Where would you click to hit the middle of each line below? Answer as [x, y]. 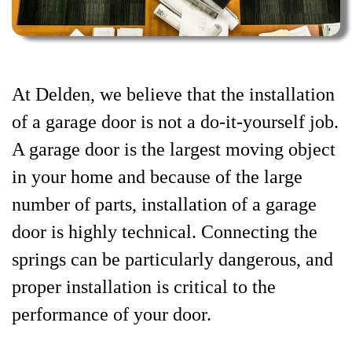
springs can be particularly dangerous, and [172, 259]
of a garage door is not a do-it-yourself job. [175, 122]
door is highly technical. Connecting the [165, 232]
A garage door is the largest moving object [174, 149]
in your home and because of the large [157, 177]
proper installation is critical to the [144, 287]
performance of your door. [112, 314]
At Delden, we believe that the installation [173, 94]
